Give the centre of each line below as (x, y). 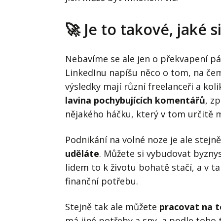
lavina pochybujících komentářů (135, 100)
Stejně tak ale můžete (112, 206)
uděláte (82, 153)
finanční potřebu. (102, 181)
